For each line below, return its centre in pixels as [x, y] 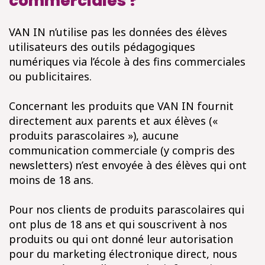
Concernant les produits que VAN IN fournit [121, 106]
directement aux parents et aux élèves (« [113, 121]
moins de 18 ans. [51, 180]
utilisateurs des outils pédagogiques [102, 47]
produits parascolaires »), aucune [94, 135]
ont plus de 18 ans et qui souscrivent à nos [118, 224]
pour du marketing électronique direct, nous [123, 254]
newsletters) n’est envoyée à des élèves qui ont [128, 165]
